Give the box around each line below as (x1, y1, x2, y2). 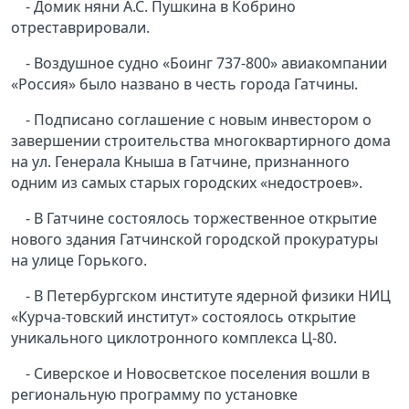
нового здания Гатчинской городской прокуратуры (11, 229, 378, 250)
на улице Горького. (11, 250, 147, 271)
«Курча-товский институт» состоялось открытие (11, 307, 356, 328)
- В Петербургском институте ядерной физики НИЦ (26, 286, 391, 307)
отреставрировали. (11, 17, 150, 38)
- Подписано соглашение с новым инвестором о (26, 110, 372, 131)
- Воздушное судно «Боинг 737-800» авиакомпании (26, 53, 387, 74)
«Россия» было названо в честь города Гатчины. (11, 74, 358, 95)
